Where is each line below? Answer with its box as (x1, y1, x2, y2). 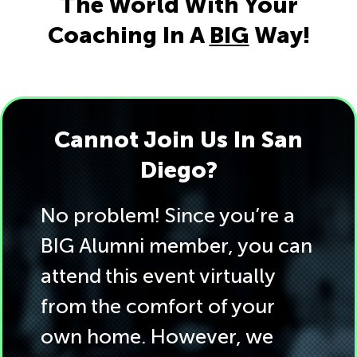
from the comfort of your (41, 294, 274, 319)
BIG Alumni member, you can (41, 233, 312, 258)
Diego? (139, 156, 218, 183)
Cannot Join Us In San (54, 126, 303, 153)
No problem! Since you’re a (41, 203, 295, 228)
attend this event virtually (41, 264, 275, 288)
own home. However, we (41, 324, 273, 349)
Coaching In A (47, 22, 210, 49)
